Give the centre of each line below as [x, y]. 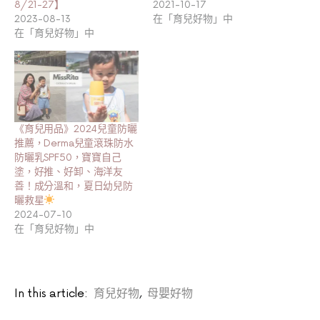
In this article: [51, 293]
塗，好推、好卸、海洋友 [69, 171]
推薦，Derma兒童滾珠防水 [74, 143]
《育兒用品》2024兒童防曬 [76, 129]
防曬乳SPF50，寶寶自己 [68, 157]
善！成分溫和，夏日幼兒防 [74, 186]
